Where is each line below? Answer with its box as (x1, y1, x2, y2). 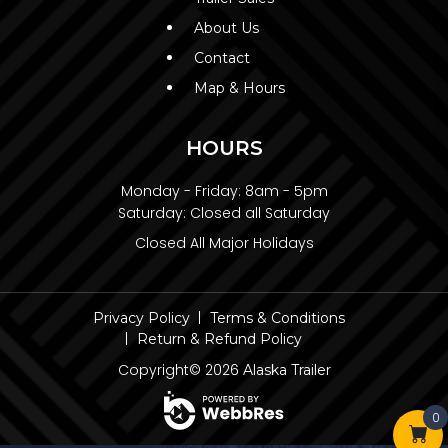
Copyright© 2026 (117, 360, 243, 381)
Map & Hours (193, 79, 285, 98)
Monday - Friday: (120, 181, 241, 202)
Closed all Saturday (190, 203, 330, 224)
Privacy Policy (93, 309, 190, 328)
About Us (193, 19, 259, 38)
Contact (193, 49, 250, 68)
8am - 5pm (244, 181, 328, 202)
